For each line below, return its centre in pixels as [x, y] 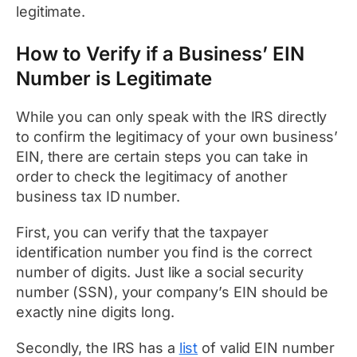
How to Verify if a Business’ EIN [160, 54]
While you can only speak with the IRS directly [172, 117]
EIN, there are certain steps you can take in [162, 157]
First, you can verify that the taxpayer [143, 233]
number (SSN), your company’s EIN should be [172, 292]
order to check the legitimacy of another [152, 177]
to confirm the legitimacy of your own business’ [177, 137]
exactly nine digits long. [95, 312]
